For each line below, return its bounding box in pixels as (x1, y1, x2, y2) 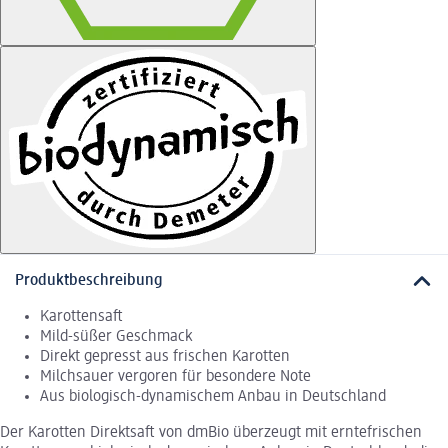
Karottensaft (40, 309, 123, 326)
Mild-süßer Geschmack (40, 329, 192, 346)
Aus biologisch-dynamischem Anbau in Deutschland (40, 389, 386, 406)
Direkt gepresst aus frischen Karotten (40, 349, 290, 366)
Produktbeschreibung (15, 273, 163, 290)
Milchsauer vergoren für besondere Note (40, 369, 311, 386)
